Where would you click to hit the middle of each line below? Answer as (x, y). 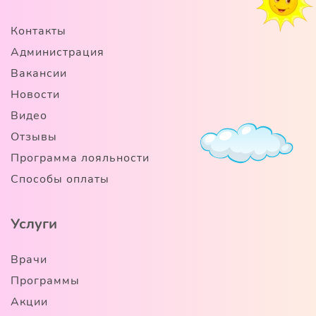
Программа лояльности (80, 158)
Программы (45, 281)
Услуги (34, 224)
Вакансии (39, 74)
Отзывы (34, 137)
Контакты (38, 31)
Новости (35, 95)
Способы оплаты (60, 180)
